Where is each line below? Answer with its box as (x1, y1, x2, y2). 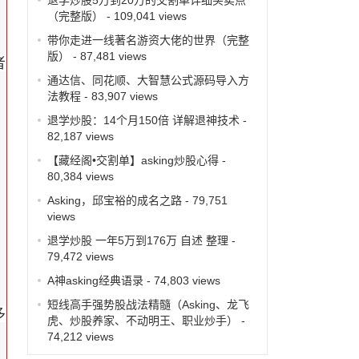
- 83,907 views (80, 89, 158, 103)
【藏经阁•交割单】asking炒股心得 (46, 153, 219, 167)
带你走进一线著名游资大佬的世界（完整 (46, 33, 249, 46)
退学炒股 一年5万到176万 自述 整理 (46, 233, 228, 247)
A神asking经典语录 (46, 273, 143, 287)
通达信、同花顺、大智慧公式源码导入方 (46, 73, 249, 87)
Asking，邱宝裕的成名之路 (46, 193, 182, 207)
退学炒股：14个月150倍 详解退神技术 (46, 113, 240, 127)
